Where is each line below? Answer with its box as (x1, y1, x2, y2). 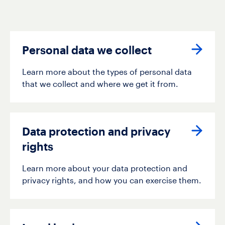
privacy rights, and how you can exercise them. (22, 177, 201, 185)
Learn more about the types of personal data (22, 68, 192, 77)
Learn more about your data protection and (22, 165, 187, 173)
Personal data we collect (22, 45, 152, 57)
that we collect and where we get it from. (22, 80, 178, 89)
